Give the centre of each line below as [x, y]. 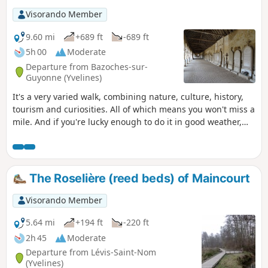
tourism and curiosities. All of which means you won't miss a [134, 109]
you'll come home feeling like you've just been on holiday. [128, 135]
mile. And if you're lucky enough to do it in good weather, [127, 122]
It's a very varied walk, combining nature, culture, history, [128, 97]
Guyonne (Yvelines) [64, 77]
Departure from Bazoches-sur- [87, 66]
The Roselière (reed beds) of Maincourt [138, 179]
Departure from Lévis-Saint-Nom [91, 252]
